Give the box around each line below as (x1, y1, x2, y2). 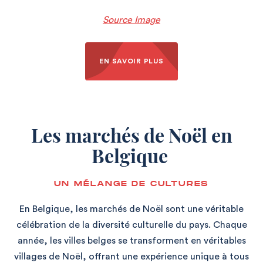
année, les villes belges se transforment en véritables (17, 235, 246, 245)
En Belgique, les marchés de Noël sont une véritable (19, 204, 244, 214)
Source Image (103, 15, 160, 25)
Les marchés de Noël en (31, 122, 232, 147)
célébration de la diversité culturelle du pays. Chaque (16, 220, 247, 230)
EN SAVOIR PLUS (99, 57, 164, 65)
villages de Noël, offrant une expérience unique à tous (14, 251, 249, 261)
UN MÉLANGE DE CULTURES (53, 178, 210, 188)
